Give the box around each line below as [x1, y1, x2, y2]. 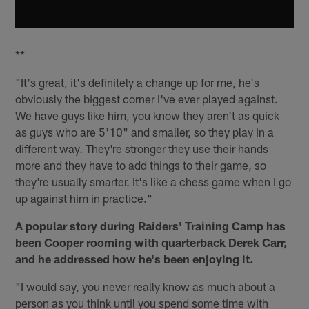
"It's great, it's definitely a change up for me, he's [15, 75, 260, 90]
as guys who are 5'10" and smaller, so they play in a [15, 125, 275, 139]
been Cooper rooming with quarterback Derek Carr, [15, 235, 288, 250]
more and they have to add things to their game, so [15, 158, 267, 172]
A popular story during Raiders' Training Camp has [15, 219, 286, 233]
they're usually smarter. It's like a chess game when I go [15, 175, 292, 189]
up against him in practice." [15, 191, 153, 206]
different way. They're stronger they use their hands [15, 141, 269, 156]
